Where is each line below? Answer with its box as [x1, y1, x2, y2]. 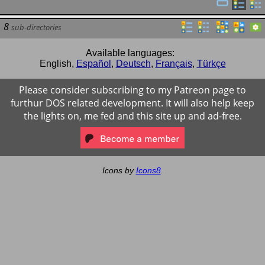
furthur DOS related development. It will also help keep [11, 96, 254, 109]
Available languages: [86, 47, 174, 58]
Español [76, 58, 111, 69]
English [39, 58, 72, 69]
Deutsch [115, 58, 151, 69]
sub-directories [11, 22, 62, 33]
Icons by [102, 165, 136, 175]
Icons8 [135, 165, 161, 175]
